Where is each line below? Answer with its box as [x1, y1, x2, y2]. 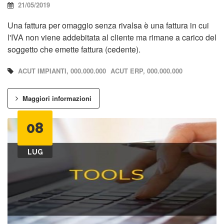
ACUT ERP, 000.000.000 [110, 66, 182, 76]
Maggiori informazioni [20, 93, 91, 103]
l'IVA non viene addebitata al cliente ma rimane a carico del [7, 31, 216, 43]
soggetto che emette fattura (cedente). [7, 43, 140, 55]
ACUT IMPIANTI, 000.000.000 [18, 66, 106, 76]
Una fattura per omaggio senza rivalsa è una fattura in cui [7, 19, 209, 31]
